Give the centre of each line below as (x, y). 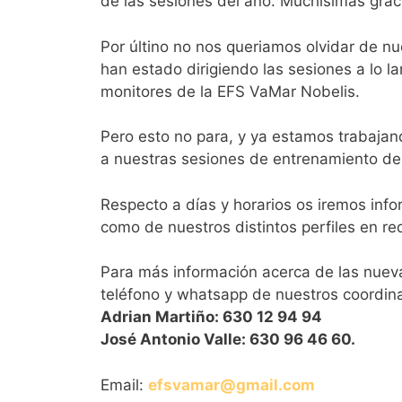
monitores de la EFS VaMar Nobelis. (230, 91)
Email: (124, 385)
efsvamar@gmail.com (232, 385)
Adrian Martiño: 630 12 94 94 (211, 317)
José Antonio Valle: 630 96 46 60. (228, 340)
